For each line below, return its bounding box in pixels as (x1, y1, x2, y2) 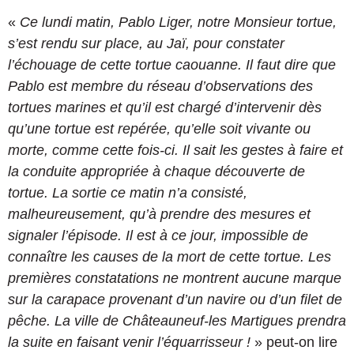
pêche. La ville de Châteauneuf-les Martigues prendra (8, 312, 346, 329)
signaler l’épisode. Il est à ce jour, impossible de (8, 227, 308, 243)
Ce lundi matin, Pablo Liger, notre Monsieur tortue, (20, 13, 337, 30)
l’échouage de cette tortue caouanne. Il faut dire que (8, 56, 336, 73)
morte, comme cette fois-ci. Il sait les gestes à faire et (8, 141, 343, 158)
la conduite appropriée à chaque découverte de (8, 163, 305, 179)
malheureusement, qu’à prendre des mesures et (8, 205, 311, 222)
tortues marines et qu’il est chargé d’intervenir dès (8, 99, 322, 115)
